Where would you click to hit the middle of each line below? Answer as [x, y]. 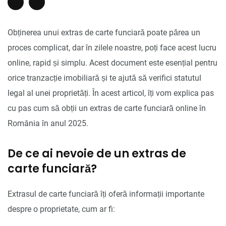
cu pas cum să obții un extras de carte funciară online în [107, 108]
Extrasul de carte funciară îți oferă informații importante [106, 194]
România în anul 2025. [48, 123]
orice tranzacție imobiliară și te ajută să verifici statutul [104, 78]
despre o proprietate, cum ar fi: [61, 209]
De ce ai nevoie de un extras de [97, 153]
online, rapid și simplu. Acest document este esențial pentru [112, 63]
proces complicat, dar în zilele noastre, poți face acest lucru [112, 47]
